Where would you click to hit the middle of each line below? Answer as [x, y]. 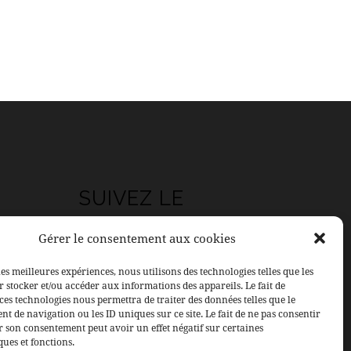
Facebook [129, 268]
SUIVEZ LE [132, 199]
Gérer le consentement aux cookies [137, 238]
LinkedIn [129, 334]
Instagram [132, 301]
